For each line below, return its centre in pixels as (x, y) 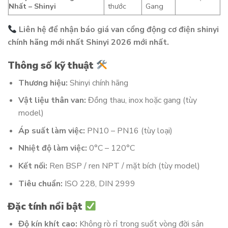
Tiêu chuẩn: (40, 183)
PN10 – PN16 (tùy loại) (129, 131)
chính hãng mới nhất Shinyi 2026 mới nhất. (88, 42)
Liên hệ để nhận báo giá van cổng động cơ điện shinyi (119, 30)
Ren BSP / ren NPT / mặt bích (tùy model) (123, 166)
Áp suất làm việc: (51, 131)
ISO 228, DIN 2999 (99, 183)
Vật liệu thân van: (52, 101)
